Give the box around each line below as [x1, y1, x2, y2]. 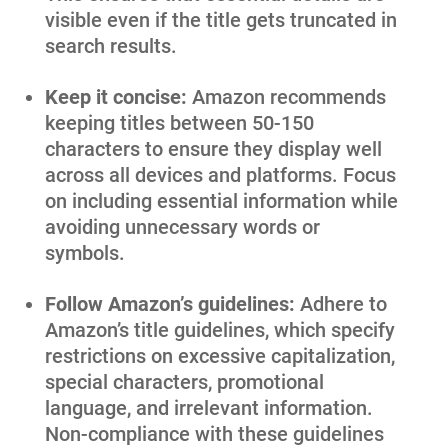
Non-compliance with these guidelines [45, 421, 384, 446]
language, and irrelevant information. [45, 395, 373, 420]
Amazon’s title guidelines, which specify [45, 317, 395, 342]
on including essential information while [45, 188, 398, 213]
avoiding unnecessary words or [45, 214, 320, 239]
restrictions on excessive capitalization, [45, 343, 395, 368]
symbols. [45, 240, 125, 265]
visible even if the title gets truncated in [45, 7, 397, 32]
